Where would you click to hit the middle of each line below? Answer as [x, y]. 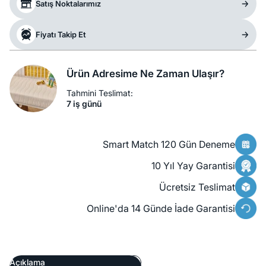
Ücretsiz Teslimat [197, 187]
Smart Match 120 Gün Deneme [169, 145]
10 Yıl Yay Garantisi [193, 166]
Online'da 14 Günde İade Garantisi [161, 209]
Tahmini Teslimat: [100, 93]
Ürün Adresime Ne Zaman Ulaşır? [145, 74]
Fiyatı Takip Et [61, 35]
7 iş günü [84, 104]
